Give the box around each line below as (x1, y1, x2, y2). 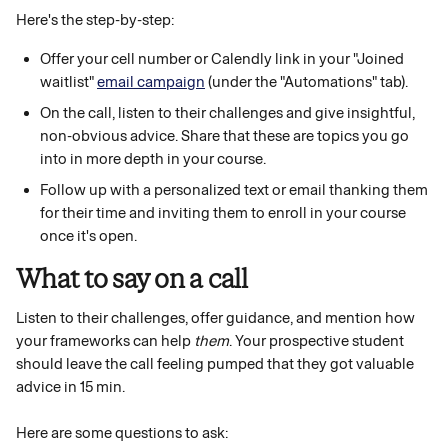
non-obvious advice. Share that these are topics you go (40, 127, 412, 145)
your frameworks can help (16, 332, 194, 350)
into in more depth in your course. (40, 150, 266, 168)
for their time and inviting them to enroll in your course (40, 204, 409, 222)
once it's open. (40, 227, 140, 245)
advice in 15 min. (16, 378, 128, 396)
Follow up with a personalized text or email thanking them (40, 181, 431, 199)
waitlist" (40, 73, 97, 91)
